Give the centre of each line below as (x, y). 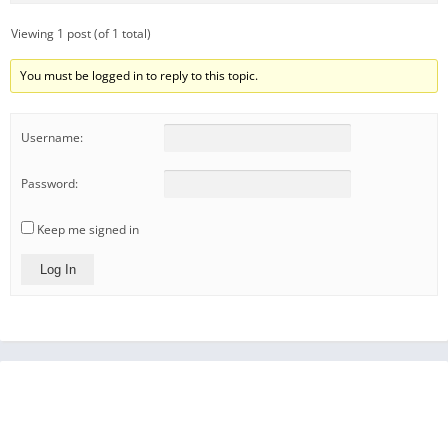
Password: (49, 184)
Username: (52, 138)
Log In (57, 269)
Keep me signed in (88, 229)
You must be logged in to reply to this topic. (139, 76)
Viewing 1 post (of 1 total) (81, 34)
